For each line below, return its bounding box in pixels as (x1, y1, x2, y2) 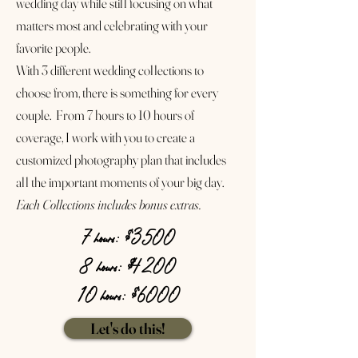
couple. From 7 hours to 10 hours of (16, 106, 194, 123)
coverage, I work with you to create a (16, 129, 195, 145)
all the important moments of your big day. (16, 173, 224, 190)
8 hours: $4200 (81, 253, 175, 281)
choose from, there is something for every (16, 84, 218, 101)
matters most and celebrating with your (16, 17, 208, 34)
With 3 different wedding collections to (16, 62, 204, 78)
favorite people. (16, 39, 90, 56)
